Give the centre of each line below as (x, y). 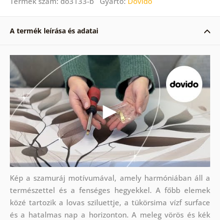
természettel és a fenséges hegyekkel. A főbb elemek (110, 190)
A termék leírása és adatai (54, 30)
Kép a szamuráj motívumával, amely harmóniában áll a (110, 178)
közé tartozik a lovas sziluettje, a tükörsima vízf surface (110, 203)
